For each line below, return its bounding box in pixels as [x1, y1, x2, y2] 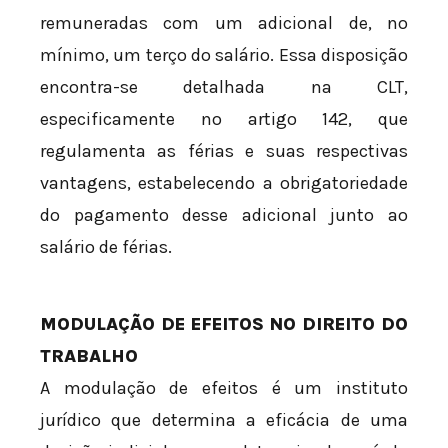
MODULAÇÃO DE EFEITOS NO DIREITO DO [40, 312, 408, 335]
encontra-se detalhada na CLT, [40, 75, 408, 98]
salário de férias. [40, 235, 172, 258]
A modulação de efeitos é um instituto [40, 376, 408, 399]
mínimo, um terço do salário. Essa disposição [40, 43, 408, 66]
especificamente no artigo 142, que [40, 107, 408, 130]
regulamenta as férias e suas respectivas [40, 139, 408, 162]
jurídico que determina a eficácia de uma [40, 408, 408, 431]
